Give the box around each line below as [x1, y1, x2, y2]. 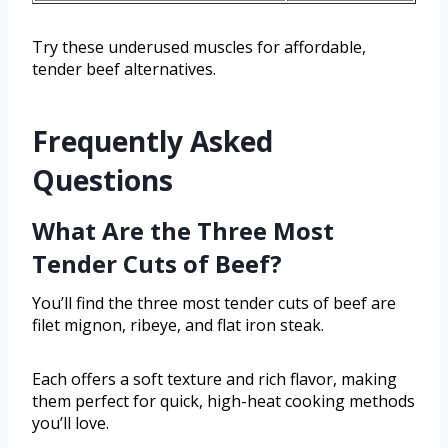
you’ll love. [32, 411, 109, 434]
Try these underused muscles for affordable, [32, 35, 366, 58]
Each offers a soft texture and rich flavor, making [32, 367, 397, 390]
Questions [32, 160, 173, 199]
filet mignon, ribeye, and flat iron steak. [32, 313, 324, 336]
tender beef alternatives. [32, 57, 216, 80]
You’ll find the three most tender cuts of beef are [32, 291, 396, 314]
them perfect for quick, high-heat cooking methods [32, 389, 415, 412]
